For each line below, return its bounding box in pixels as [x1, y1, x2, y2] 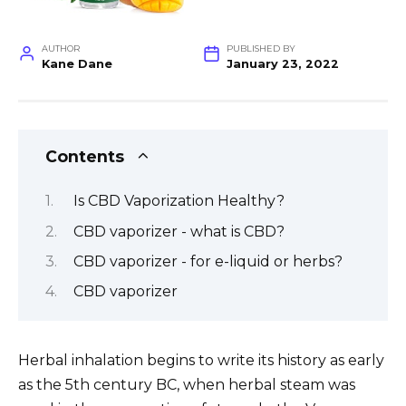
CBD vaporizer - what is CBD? [72, 222, 285, 240]
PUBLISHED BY [226, 43, 295, 53]
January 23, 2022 [226, 56, 339, 71]
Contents [45, 146, 124, 166]
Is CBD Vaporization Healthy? [72, 192, 285, 210]
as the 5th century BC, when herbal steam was [18, 375, 355, 393]
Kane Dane [41, 56, 112, 71]
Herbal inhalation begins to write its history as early [18, 351, 384, 369]
